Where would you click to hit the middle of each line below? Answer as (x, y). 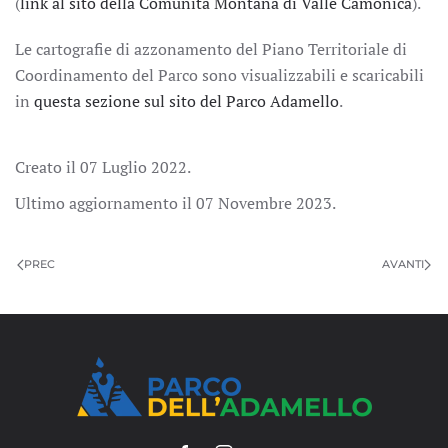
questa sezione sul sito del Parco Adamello (186, 101)
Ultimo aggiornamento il (105, 203)
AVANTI (403, 264)
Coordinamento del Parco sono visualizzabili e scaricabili (219, 75)
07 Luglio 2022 (133, 167)
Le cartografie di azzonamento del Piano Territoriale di (211, 49)
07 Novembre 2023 (264, 203)
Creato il (47, 167)
